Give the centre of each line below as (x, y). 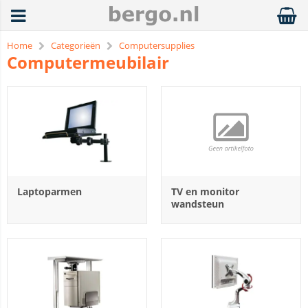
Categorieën (76, 45)
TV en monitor (205, 191)
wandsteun (198, 204)
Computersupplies (157, 45)
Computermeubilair (88, 62)
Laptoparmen (49, 191)
